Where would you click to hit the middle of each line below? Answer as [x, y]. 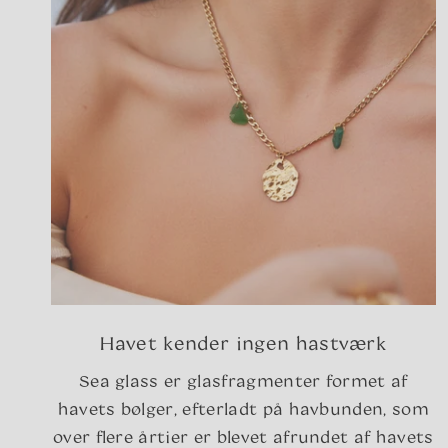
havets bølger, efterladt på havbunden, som [243, 409]
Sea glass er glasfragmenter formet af [243, 381]
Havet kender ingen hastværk [243, 343]
